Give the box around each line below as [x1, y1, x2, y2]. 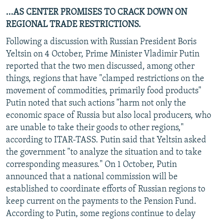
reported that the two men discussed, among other [6, 61, 194, 71]
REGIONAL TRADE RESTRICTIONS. [6, 20, 141, 29]
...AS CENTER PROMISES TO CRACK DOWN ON [6, 7, 187, 17]
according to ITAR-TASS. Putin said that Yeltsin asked [6, 135, 206, 145]
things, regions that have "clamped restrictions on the [6, 74, 204, 83]
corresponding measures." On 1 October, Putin [6, 160, 177, 169]
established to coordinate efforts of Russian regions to [6, 184, 205, 194]
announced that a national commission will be [6, 172, 178, 182]
